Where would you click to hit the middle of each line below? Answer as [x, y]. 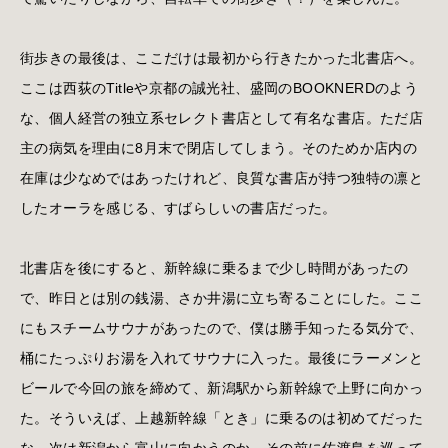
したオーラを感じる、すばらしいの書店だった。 [178, 207]
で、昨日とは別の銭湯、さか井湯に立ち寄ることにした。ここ [222, 297]
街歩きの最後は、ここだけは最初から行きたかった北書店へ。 [222, 57]
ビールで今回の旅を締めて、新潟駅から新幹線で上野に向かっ [222, 387]
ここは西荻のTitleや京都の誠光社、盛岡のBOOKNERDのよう [219, 87]
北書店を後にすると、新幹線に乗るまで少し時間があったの [214, 267]
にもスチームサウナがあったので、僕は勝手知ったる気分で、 [222, 327]
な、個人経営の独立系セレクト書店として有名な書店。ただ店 [222, 117]
